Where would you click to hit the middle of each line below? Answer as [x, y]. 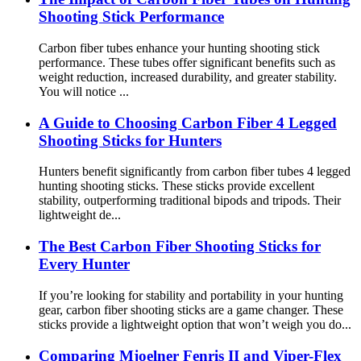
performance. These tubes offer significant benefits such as [187, 62]
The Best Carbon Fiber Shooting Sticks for [180, 247]
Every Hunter [84, 264]
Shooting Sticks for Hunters [130, 140]
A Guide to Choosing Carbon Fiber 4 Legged [188, 122]
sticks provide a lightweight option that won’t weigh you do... [195, 324]
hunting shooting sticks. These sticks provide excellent [176, 186]
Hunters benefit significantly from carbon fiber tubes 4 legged [195, 172]
